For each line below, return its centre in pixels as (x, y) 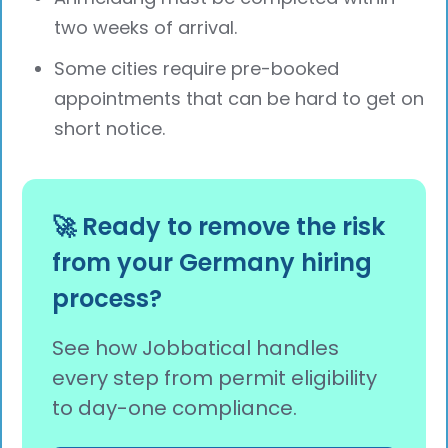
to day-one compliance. (175, 407)
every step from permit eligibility (215, 377)
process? (107, 298)
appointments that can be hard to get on (239, 98)
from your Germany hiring (212, 262)
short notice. (110, 128)
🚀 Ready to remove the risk (219, 226)
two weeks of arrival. (146, 28)
